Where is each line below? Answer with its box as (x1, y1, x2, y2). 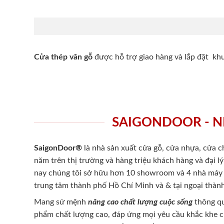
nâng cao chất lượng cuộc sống (86, 197, 192, 206)
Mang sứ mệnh (34, 197, 86, 206)
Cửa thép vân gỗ (34, 52, 94, 61)
